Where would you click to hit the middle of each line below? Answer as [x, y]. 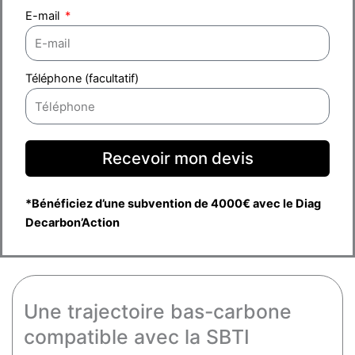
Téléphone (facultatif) [82, 79]
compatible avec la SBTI [137, 337]
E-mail [44, 15]
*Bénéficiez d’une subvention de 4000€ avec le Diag [174, 203]
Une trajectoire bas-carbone [158, 311]
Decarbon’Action [73, 222]
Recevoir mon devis [177, 158]
